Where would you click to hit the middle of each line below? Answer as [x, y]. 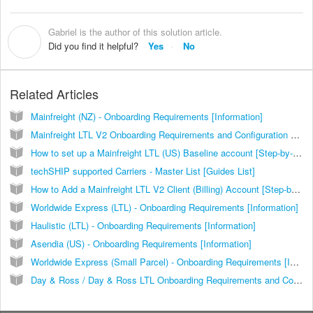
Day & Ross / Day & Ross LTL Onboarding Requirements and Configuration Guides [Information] [298, 280]
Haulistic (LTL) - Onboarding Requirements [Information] [143, 226]
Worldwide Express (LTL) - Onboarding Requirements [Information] [165, 208]
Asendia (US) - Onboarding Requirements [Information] [141, 244]
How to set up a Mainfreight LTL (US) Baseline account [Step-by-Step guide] [297, 153]
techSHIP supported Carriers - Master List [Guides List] [143, 171]
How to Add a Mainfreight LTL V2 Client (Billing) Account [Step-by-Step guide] [296, 189]
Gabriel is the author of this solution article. [135, 31]
